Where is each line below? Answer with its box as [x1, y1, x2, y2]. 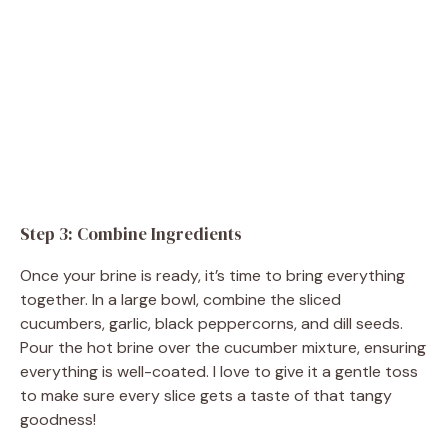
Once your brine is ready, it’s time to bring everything [20, 264, 405, 286]
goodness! [20, 408, 96, 430]
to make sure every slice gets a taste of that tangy [20, 384, 392, 406]
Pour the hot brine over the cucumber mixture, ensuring [20, 336, 426, 358]
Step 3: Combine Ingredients [20, 221, 242, 246]
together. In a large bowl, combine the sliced [20, 288, 341, 310]
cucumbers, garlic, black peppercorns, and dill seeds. [20, 312, 403, 334]
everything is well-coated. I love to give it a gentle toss [20, 360, 418, 382]
